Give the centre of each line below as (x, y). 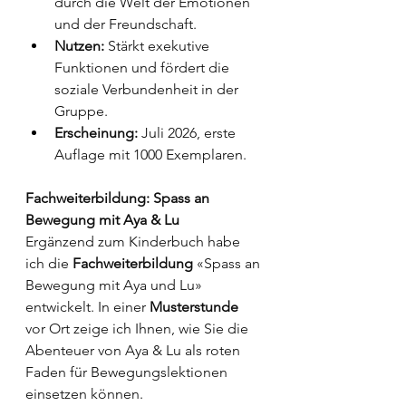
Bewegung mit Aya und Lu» (116, 285)
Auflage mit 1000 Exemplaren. (150, 154)
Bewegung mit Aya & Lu (102, 219)
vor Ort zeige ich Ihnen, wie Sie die (139, 328)
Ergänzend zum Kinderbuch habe (135, 241)
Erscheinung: (96, 132)
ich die (49, 263)
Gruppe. (81, 111)
